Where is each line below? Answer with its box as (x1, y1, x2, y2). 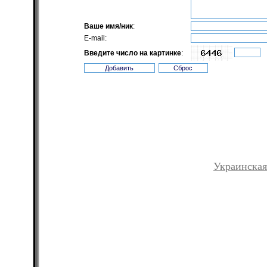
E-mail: (84, 34, 107, 42)
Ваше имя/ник (84, 22, 133, 30)
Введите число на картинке (84, 49, 181, 57)
